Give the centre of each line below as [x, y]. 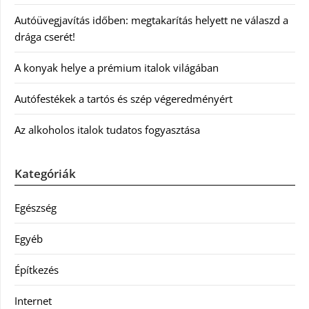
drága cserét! [45, 37]
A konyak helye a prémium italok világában [117, 68]
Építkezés [37, 270]
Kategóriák [45, 173]
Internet [33, 301]
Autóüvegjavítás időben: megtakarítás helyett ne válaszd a [151, 20]
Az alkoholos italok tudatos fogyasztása [107, 130]
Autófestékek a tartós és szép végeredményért [123, 99]
